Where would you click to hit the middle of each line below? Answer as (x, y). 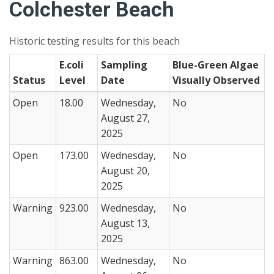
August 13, (125, 223)
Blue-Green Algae (216, 65)
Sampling (124, 65)
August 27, (125, 118)
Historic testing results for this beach (94, 41)
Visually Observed (216, 80)
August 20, (125, 170)
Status (29, 80)
